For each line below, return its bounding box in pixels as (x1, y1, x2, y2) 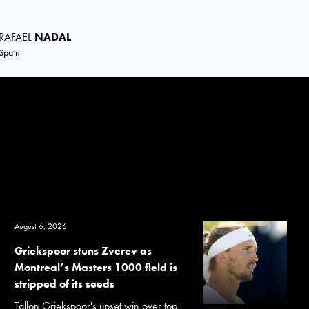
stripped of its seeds (14, 277, 115, 291)
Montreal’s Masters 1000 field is (14, 260, 178, 275)
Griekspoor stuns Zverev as (14, 243, 152, 258)
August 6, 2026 (14, 221, 68, 232)
